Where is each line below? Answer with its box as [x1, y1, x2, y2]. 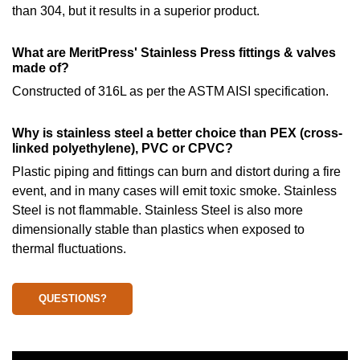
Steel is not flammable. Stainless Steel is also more [12, 203, 303, 217]
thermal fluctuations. [12, 242, 126, 256]
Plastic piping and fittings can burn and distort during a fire [12, 165, 341, 178]
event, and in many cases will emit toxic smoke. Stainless [12, 184, 337, 198]
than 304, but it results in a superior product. [12, 4, 260, 18]
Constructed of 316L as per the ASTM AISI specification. [12, 84, 329, 98]
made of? [12, 61, 69, 75]
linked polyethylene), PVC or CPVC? [12, 141, 233, 155]
